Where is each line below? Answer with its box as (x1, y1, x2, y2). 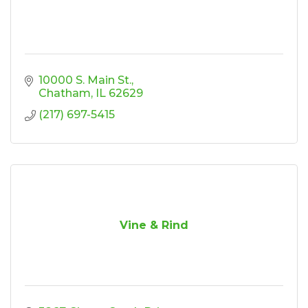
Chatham (38, 86, 91, 100)
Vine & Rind (120, 218, 188, 232)
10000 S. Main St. (38, 73, 131, 87)
